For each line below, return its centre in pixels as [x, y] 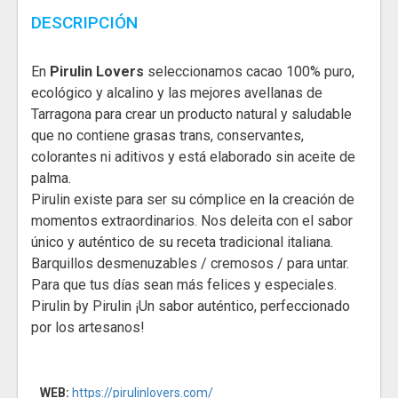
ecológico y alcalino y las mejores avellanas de [177, 93]
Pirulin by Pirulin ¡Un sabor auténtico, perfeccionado [191, 306]
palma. [51, 179]
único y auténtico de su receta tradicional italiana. [182, 243]
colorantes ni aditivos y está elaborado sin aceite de [193, 157]
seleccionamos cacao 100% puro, [249, 72]
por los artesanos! [88, 328]
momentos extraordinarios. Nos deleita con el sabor [192, 221]
